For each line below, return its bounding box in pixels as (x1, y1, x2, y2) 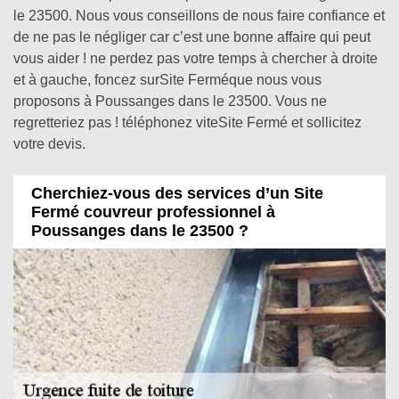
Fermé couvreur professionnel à (31, 202, 275, 221)
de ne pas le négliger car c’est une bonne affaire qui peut (13, 29, 370, 45)
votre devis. (13, 136, 89, 151)
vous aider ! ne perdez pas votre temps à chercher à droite (13, 51, 378, 66)
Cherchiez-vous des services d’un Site (31, 183, 323, 202)
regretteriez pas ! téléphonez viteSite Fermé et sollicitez (13, 115, 362, 130)
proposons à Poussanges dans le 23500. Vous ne (13, 94, 327, 109)
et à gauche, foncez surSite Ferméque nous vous (13, 72, 322, 87)
